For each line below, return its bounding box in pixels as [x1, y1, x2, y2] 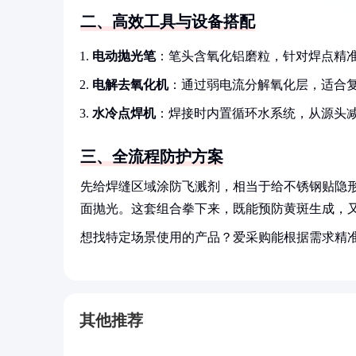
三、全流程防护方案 [80, 148, 223, 165]
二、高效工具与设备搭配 [80, 13, 255, 30]
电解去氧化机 [92, 78, 168, 91]
